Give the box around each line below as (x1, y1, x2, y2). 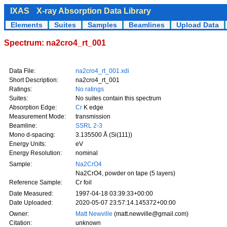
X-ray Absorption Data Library (36, 7, 151, 15)
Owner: (9, 210, 29, 217)
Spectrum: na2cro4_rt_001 (4, 39, 106, 47)
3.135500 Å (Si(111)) (75, 131, 132, 138)
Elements (11, 21, 43, 29)
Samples (88, 21, 117, 29)
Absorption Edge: (9, 104, 57, 111)
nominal (75, 149, 98, 157)
